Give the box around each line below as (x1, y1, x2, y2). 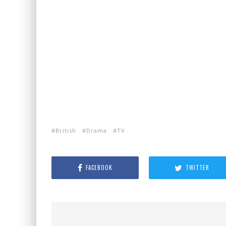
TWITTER (186, 163, 210, 172)
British (55, 127, 76, 134)
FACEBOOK (85, 163, 112, 172)
